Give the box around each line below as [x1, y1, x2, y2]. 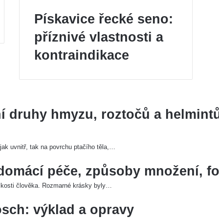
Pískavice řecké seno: [34, 12, 173, 26]
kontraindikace [34, 48, 129, 63]
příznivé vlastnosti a [34, 30, 163, 44]
